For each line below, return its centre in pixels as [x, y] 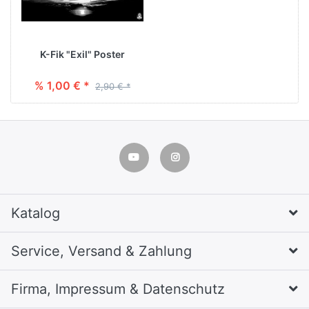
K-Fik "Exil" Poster [82, 54]
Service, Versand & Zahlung [101, 251]
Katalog [36, 213]
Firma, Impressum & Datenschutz [118, 289]
